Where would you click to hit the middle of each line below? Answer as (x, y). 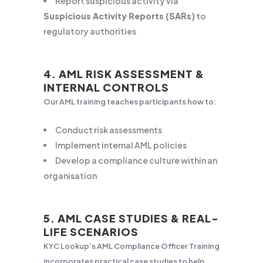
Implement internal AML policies (121, 145)
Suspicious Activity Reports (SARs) (119, 16)
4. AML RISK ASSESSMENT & (124, 74)
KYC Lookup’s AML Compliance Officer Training (131, 246)
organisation (70, 176)
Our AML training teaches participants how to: (130, 102)
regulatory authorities (90, 31)
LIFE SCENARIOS (91, 232)
